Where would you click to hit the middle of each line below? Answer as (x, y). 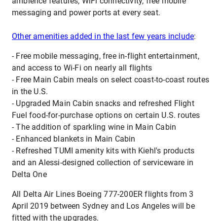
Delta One (29, 174)
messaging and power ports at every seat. (86, 13)
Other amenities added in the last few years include (103, 36)
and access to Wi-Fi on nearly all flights (82, 68)
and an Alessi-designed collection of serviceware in (103, 163)
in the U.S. (30, 92)
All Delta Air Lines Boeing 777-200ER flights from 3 (103, 194)
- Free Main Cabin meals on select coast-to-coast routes (111, 80)
